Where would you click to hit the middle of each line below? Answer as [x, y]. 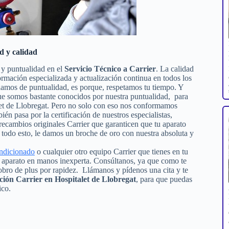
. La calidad [175, 68]
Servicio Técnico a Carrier [110, 68]
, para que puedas [164, 179]
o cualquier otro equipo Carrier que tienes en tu [111, 151]
